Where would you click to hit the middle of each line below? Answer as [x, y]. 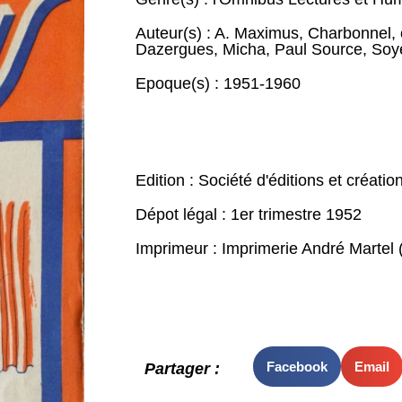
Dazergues [174, 49]
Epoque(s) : [179, 83]
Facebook [297, 366]
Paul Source [318, 49]
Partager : [182, 369]
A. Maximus [256, 33]
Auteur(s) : [175, 33]
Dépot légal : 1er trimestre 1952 [248, 214]
